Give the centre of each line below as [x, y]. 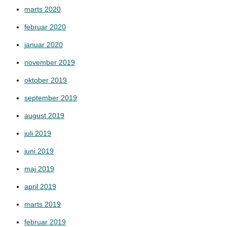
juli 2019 [38, 133]
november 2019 [50, 62]
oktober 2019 [46, 80]
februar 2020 [45, 27]
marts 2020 [43, 9]
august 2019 [44, 116]
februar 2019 [45, 222]
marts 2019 [43, 204]
